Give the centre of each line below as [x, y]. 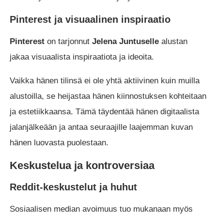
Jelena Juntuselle [125, 41]
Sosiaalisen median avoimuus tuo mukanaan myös [101, 209]
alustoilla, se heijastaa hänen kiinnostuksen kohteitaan [108, 96]
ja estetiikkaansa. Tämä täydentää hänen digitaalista [104, 111]
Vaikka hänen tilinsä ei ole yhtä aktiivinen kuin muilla [105, 80]
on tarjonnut [68, 41]
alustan [173, 41]
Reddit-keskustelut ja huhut [73, 187]
